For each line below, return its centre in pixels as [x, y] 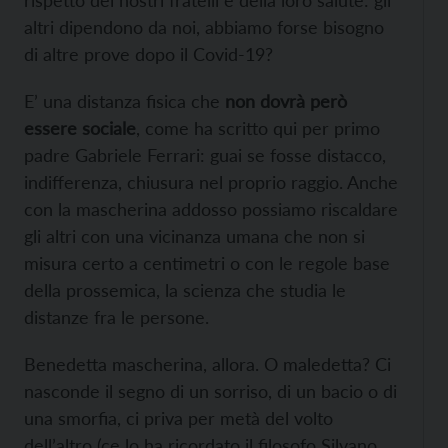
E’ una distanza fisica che [124, 101]
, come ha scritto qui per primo [258, 128]
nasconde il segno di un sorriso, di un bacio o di [210, 391]
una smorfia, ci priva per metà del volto [178, 418]
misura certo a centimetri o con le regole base [207, 263]
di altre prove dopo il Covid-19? [148, 54]
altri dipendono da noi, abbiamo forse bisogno [204, 27]
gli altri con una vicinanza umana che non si [194, 236]
